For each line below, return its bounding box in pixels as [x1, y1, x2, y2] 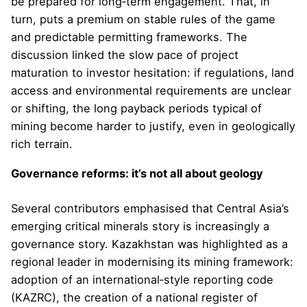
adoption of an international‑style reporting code [11, 273, 273, 287]
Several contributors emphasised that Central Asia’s [11, 201, 289, 216]
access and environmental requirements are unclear [11, 84, 291, 98]
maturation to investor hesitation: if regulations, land [11, 66, 294, 80]
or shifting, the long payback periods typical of [11, 101, 262, 116]
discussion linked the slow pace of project [11, 48, 238, 62]
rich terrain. [11, 137, 73, 151]
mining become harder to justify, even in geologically [11, 119, 295, 134]
